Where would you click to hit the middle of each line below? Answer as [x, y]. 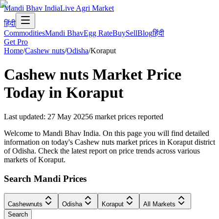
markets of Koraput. [35, 159]
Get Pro [16, 42]
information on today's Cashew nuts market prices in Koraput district [109, 142]
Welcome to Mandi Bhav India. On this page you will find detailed [107, 133]
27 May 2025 [68, 116]
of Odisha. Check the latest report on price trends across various [102, 151]
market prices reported [129, 116]
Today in [35, 93]
